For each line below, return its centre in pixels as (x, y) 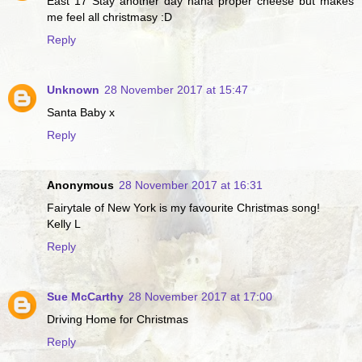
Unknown (73, 90)
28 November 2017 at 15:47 (176, 90)
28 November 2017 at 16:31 (191, 185)
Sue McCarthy (85, 297)
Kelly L (64, 224)
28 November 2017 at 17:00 (200, 297)
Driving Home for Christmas (118, 320)
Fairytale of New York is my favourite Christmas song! (183, 208)
